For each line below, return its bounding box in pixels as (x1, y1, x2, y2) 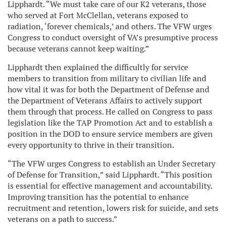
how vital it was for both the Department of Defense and (8, 84, 209, 95)
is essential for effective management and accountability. (8, 180, 212, 191)
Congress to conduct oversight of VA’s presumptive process (8, 32, 218, 43)
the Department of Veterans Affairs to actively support (8, 95, 202, 106)
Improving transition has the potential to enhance (8, 191, 189, 202)
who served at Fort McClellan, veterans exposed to (8, 10, 188, 21)
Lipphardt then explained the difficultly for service (8, 62, 188, 73)
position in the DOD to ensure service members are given (8, 128, 213, 139)
